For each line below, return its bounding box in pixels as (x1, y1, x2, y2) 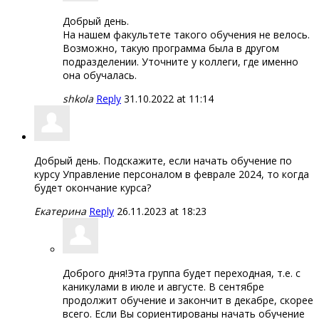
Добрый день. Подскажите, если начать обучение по (34, 153, 292, 167)
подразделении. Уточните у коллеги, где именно (63, 54, 298, 68)
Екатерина (34, 204, 86, 218)
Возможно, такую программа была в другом (63, 41, 279, 55)
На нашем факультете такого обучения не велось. (63, 27, 310, 41)
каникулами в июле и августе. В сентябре (63, 279, 264, 293)
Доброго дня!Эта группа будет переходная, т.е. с (63, 266, 300, 280)
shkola (63, 91, 93, 105)
